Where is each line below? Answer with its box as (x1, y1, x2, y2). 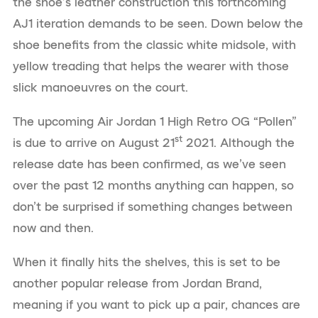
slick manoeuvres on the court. (13, 79, 188, 95)
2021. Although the (182, 134, 295, 150)
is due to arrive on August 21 (13, 134, 175, 150)
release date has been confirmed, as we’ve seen (13, 155, 286, 172)
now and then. (13, 219, 108, 236)
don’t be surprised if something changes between (13, 198, 292, 214)
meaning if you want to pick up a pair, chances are (13, 296, 300, 312)
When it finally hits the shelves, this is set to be (13, 253, 280, 270)
